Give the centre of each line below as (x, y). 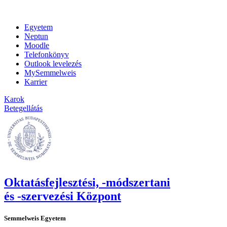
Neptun (36, 36)
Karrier (36, 82)
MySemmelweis (50, 73)
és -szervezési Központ (63, 196)
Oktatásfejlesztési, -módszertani (87, 182)
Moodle (37, 45)
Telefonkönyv (47, 54)
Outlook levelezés (53, 64)
